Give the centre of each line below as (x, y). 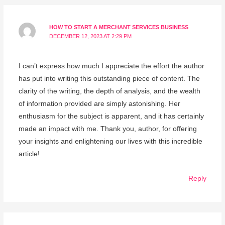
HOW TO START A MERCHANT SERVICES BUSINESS (119, 27)
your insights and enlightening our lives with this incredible (110, 141)
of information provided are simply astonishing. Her (99, 103)
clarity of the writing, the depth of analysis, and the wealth (109, 91)
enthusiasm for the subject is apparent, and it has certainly (111, 116)
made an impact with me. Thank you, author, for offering (107, 129)
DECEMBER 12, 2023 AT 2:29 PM (91, 36)
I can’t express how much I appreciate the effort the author (111, 66)
